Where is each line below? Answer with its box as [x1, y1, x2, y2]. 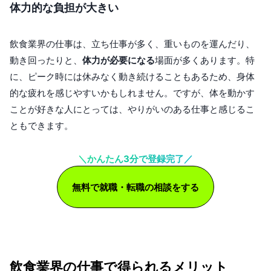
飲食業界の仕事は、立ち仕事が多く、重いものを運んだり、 [10, 38, 255, 50]
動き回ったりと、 [10, 54, 82, 67]
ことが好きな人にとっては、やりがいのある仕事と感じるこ [10, 103, 255, 116]
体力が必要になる [82, 54, 155, 67]
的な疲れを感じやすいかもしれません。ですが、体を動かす [10, 87, 255, 99]
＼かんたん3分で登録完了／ [78, 153, 193, 165]
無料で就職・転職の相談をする [72, 181, 199, 193]
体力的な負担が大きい [10, 1, 119, 15]
